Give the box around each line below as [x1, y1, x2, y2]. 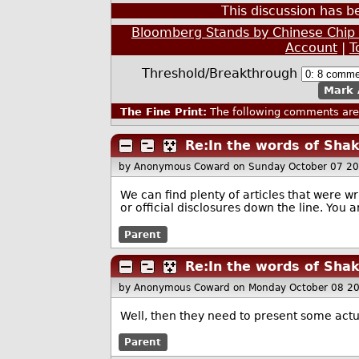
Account [284, 40, 337, 56]
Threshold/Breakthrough [142, 65, 302, 81]
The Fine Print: [119, 106, 207, 119]
